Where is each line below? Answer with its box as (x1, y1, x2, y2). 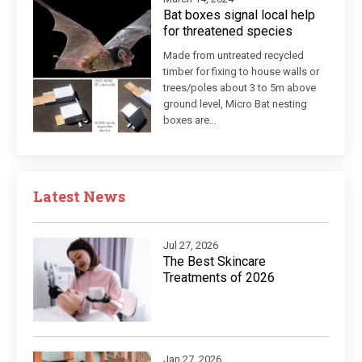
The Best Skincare (163, 254, 267, 270)
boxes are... (163, 114, 217, 127)
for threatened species (163, 23, 293, 40)
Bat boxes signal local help (163, 7, 316, 23)
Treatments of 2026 (163, 270, 276, 286)
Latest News (33, 187, 126, 207)
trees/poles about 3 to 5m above (163, 82, 317, 95)
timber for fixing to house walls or (163, 65, 320, 78)
